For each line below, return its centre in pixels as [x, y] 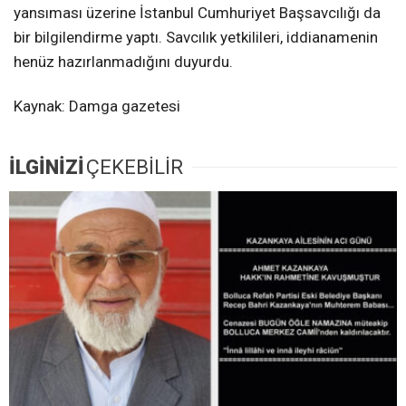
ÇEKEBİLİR [135, 167]
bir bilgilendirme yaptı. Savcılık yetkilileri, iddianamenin [196, 37]
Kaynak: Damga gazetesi [97, 106]
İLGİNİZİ [47, 167]
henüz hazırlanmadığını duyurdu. [123, 61]
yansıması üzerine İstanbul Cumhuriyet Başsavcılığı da [197, 12]
